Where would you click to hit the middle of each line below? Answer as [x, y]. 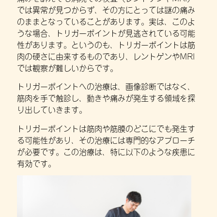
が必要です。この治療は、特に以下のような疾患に [106, 151]
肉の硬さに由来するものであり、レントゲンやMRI [106, 55]
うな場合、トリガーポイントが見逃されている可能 [106, 32]
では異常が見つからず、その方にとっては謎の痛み [106, 9]
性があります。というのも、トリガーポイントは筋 [106, 44]
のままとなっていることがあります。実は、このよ [106, 21]
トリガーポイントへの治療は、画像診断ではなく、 [106, 86]
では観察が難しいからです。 [67, 67]
